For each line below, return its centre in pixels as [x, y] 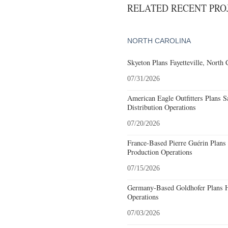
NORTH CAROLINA [159, 40]
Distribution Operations [162, 107]
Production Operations [160, 152]
